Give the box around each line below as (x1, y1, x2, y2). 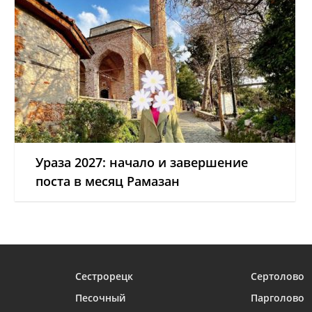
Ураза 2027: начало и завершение (36, 154, 248, 171)
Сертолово (251, 270, 304, 283)
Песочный (75, 291, 125, 304)
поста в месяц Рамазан (36, 173, 180, 189)
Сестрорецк (75, 270, 133, 283)
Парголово (251, 291, 304, 304)
